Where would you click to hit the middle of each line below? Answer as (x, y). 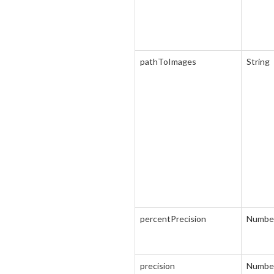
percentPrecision (173, 219)
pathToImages (168, 61)
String (258, 61)
